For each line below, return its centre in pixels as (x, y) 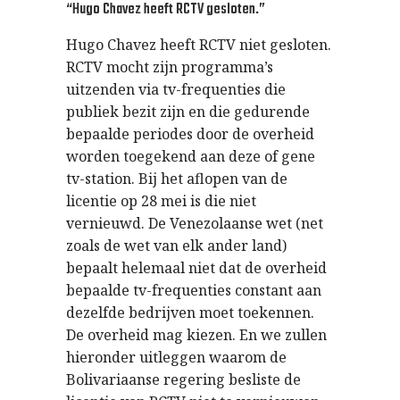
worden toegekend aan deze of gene (191, 156)
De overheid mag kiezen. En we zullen (196, 335)
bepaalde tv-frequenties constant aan (194, 290)
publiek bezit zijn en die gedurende (188, 112)
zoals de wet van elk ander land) (176, 246)
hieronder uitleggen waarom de (176, 357)
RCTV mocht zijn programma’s (170, 67)
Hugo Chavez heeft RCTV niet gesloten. (199, 45)
